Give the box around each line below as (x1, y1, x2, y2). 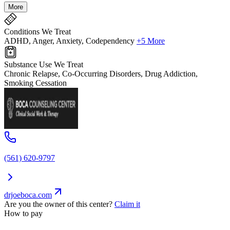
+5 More (137, 36, 165, 46)
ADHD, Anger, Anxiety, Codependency (4, 36, 135, 46)
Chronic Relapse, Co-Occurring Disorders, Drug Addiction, (4, 69, 198, 79)
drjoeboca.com (4, 190, 52, 200)
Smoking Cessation (4, 79, 67, 88)
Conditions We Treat (4, 27, 71, 36)
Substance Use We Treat (4, 60, 83, 69)
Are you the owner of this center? (4, 200, 112, 209)
